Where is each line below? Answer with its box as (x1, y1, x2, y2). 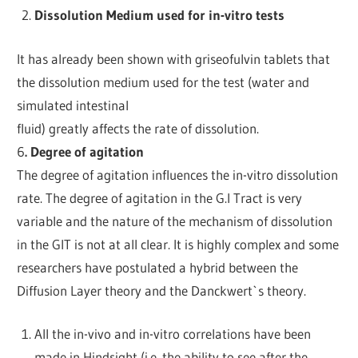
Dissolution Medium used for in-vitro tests (34, 6, 284, 24)
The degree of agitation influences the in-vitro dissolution (17, 165, 339, 183)
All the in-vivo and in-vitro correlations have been (34, 325, 311, 343)
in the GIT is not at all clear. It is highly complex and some (17, 235, 340, 253)
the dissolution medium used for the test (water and (17, 73, 310, 90)
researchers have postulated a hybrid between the (17, 258, 299, 276)
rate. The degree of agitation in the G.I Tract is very (17, 189, 303, 206)
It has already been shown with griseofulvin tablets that (17, 50, 331, 67)
